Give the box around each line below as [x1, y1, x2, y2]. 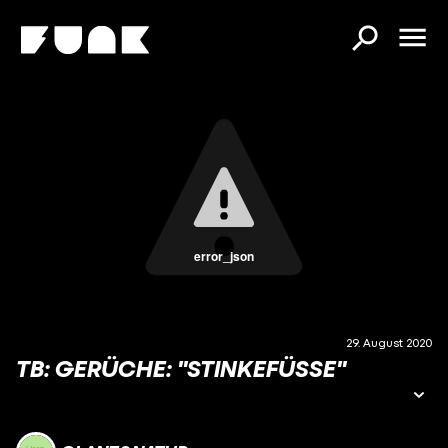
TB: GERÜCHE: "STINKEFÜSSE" [16, 354, 336, 382]
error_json [193, 247, 254, 265]
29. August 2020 [346, 335, 432, 350]
